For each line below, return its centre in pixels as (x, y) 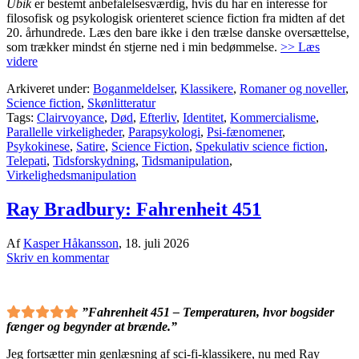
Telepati (26, 161)
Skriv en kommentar (58, 257)
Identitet (203, 118)
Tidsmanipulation (186, 161)
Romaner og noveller (292, 89)
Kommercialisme (273, 118)
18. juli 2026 (157, 243)
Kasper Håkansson (71, 243)
